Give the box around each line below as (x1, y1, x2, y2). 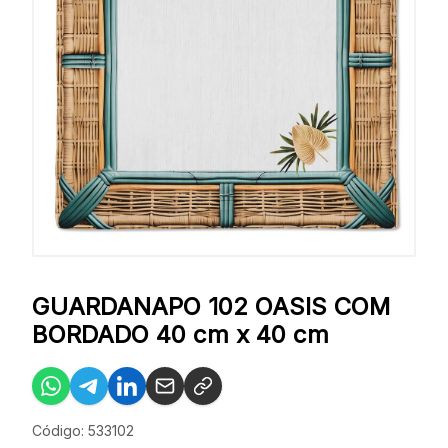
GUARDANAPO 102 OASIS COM (32, 292, 390, 321)
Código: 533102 (32, 422, 134, 439)
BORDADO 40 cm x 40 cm (32, 320, 329, 349)
